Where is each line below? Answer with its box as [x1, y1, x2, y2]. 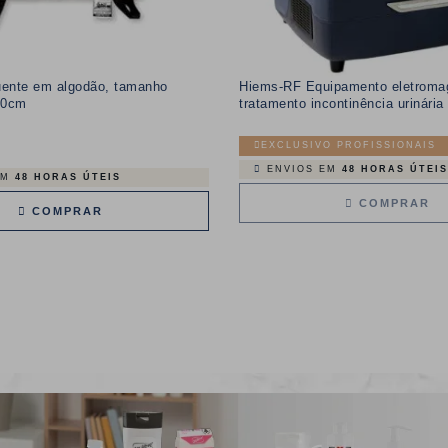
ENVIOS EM [267, 163, 342, 174]
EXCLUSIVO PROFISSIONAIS [261, 140, 436, 151]
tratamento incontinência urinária [239, 95, 444, 111]
